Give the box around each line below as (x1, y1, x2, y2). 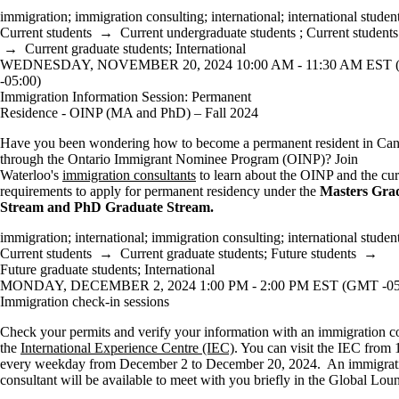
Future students (271, 246, 356, 261)
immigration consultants (62, 167, 196, 183)
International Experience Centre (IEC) (20, 340, 234, 355)
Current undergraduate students (120, 25, 296, 40)
